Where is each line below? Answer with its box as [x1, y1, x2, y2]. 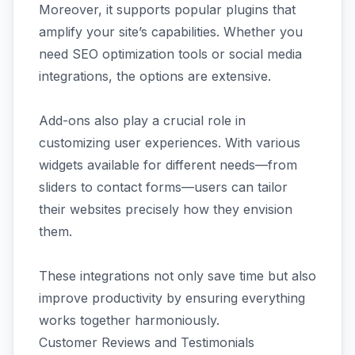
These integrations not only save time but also [39, 268, 316, 284]
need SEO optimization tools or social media [39, 46, 302, 62]
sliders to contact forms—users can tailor [39, 179, 288, 195]
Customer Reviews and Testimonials [39, 334, 254, 350]
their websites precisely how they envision [39, 201, 292, 217]
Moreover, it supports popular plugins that [39, 2, 296, 17]
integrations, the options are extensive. [39, 68, 271, 84]
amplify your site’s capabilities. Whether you [39, 24, 303, 40]
